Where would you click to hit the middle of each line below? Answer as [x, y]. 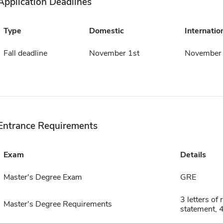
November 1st [114, 53]
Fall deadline [25, 53]
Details [193, 155]
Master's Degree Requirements [57, 204]
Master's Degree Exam [43, 177]
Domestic [106, 31]
